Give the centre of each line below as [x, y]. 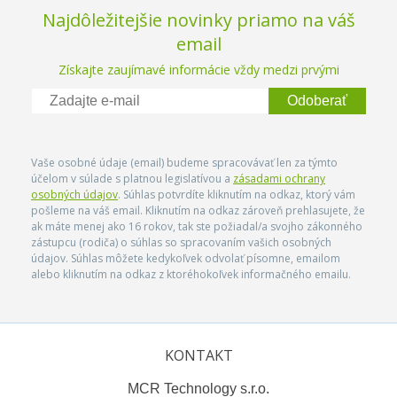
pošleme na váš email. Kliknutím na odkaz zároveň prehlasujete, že [198, 210]
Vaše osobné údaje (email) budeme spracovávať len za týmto [184, 163]
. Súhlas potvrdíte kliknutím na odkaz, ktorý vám [237, 195]
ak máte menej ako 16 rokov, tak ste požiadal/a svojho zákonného [197, 226]
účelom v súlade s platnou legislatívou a [132, 179]
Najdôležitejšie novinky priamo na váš [198, 20]
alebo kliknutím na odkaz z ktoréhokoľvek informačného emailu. [191, 274]
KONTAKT [198, 355]
